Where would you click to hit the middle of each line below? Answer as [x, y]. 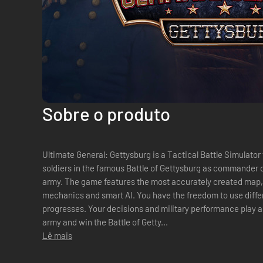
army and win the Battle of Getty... [105, 222]
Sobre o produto [106, 114]
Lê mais [57, 235]
